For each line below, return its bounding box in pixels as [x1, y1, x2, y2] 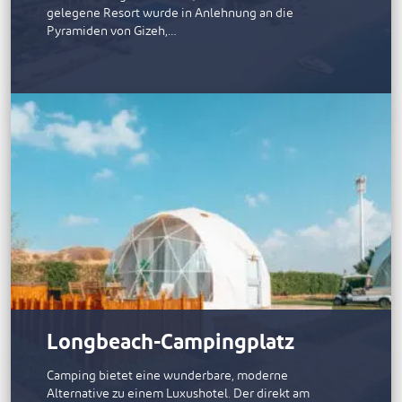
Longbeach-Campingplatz [47, 321, 294, 365]
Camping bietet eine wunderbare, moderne [47, 363, 288, 389]
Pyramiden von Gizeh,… [47, 19, 177, 44]
